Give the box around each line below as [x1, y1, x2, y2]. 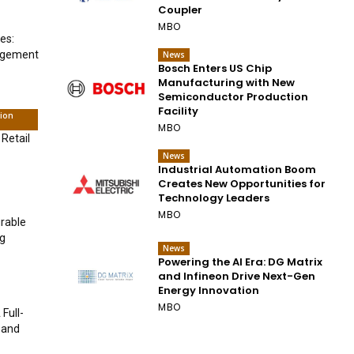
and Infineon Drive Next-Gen [158, 269, 316, 284]
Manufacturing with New [158, 74, 296, 90]
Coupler [158, 2, 203, 17]
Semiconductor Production [158, 88, 309, 104]
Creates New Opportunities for [158, 175, 326, 191]
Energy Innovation [158, 283, 260, 299]
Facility [158, 103, 199, 119]
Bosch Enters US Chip [158, 60, 273, 76]
